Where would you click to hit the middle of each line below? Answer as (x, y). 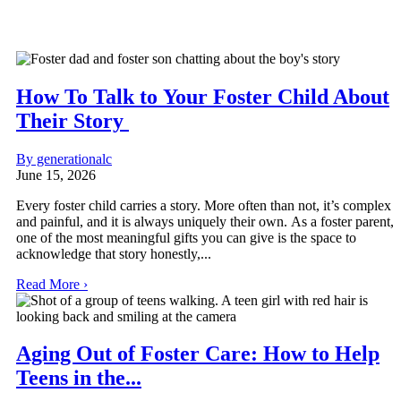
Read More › (52, 284)
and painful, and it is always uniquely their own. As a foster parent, (205, 221)
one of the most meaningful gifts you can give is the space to (186, 237)
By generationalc (64, 158)
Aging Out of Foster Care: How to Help (198, 354)
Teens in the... (79, 378)
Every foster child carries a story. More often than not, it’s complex (204, 205)
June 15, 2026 (56, 175)
